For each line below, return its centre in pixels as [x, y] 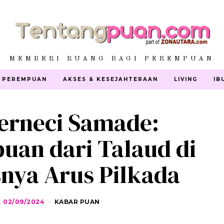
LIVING [185, 79]
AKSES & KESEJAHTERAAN [110, 79]
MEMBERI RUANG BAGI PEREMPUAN [112, 58]
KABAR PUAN [77, 201]
